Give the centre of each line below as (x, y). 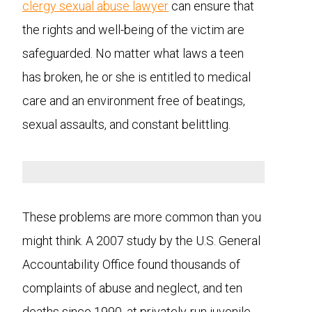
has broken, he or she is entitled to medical (136, 77)
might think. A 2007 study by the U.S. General (141, 241)
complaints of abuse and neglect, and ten (132, 288)
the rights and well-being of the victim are (133, 30)
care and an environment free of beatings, (134, 101)
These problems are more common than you (142, 217)
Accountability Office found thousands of (131, 264)
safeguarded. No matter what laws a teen (133, 53)
